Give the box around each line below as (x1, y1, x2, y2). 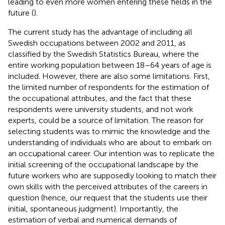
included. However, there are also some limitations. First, (8, 71, 210, 81)
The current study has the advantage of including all (8, 27, 192, 37)
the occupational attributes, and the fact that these (8, 93, 191, 103)
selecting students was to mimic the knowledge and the (8, 126, 210, 136)
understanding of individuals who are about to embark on (8, 137, 211, 147)
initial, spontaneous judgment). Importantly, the (8, 203, 178, 213)
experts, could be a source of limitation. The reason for (8, 115, 203, 125)
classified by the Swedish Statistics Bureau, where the (8, 49, 199, 59)
